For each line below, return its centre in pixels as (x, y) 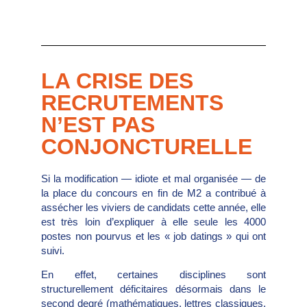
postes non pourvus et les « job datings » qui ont (153, 236)
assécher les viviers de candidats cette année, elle (153, 207)
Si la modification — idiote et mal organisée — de (153, 178)
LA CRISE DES (117, 81)
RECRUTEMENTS (132, 102)
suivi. (53, 250)
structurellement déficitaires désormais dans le (153, 288)
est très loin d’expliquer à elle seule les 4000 (153, 221)
